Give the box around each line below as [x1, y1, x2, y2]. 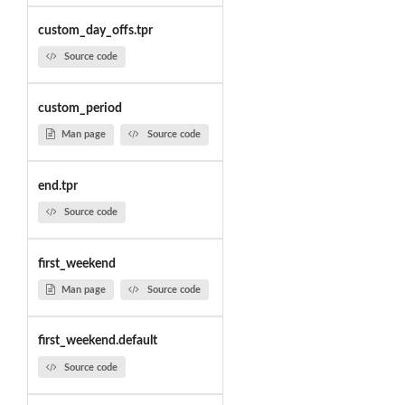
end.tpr [37, 179, 78, 193]
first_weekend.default [37, 334, 157, 348]
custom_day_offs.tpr [37, 24, 153, 38]
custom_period [37, 101, 122, 115]
